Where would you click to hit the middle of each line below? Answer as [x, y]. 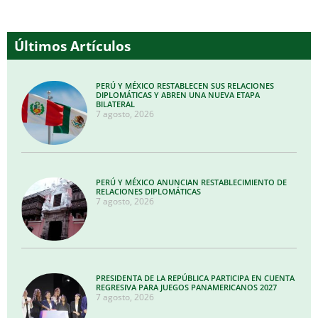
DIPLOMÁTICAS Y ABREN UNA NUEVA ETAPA [178, 95]
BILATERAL [116, 104]
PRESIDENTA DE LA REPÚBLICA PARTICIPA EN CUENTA [196, 278]
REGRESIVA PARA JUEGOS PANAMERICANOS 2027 [187, 287]
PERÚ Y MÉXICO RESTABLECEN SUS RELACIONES [185, 86]
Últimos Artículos [72, 46]
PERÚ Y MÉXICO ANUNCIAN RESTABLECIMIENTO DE [192, 182]
